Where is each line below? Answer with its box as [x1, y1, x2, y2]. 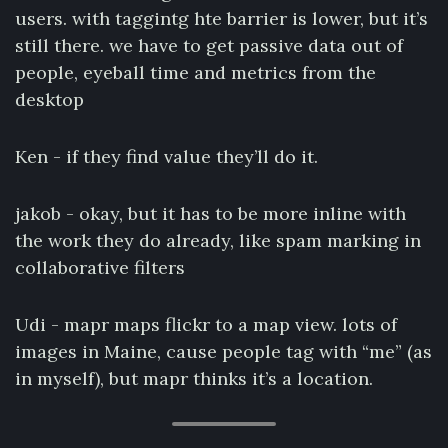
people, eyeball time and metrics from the [15, 61, 376, 84]
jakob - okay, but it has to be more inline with [15, 202, 406, 225]
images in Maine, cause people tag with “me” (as [15, 340, 432, 363]
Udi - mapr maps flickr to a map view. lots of [15, 313, 397, 336]
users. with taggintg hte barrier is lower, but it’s [15, 7, 428, 30]
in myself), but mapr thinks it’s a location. [15, 367, 373, 390]
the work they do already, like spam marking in [15, 229, 421, 252]
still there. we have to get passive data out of [15, 34, 403, 57]
